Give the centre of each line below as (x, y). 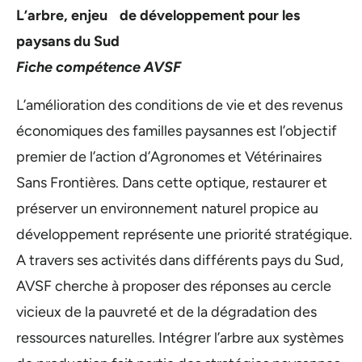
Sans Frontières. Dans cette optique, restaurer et (172, 182)
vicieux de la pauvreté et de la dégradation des (166, 311)
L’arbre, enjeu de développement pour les (158, 16)
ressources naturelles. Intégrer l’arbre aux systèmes (180, 337)
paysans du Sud (68, 42)
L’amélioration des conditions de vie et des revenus (179, 105)
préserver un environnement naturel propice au (167, 208)
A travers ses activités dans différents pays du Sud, (180, 260)
